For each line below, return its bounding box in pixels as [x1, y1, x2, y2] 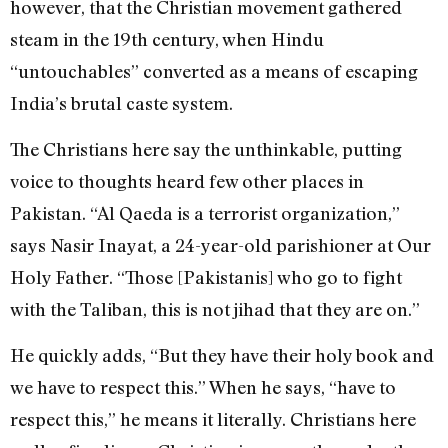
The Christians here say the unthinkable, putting [10, 137, 402, 160]
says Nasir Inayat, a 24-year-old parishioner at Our [10, 233, 431, 256]
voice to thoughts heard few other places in [10, 169, 364, 192]
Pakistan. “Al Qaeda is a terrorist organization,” [10, 201, 400, 224]
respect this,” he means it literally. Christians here [10, 408, 416, 431]
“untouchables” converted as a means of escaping [10, 59, 418, 82]
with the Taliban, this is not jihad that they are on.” [10, 297, 420, 320]
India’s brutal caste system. [10, 91, 233, 114]
